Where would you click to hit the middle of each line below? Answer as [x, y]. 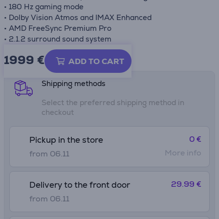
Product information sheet [72, 60]
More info [183, 153]
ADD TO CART [96, 61]
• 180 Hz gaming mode [44, 7]
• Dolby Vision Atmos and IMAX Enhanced [78, 17]
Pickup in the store [66, 140]
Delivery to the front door [80, 185]
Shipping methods [74, 83]
